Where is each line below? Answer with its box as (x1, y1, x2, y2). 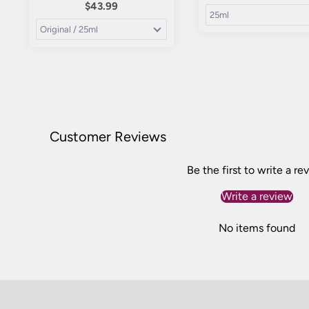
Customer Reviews (50, 128, 166, 145)
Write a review (221, 189, 292, 203)
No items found (218, 221, 295, 235)
